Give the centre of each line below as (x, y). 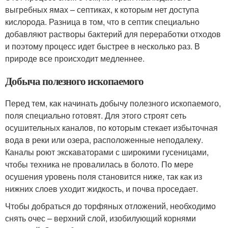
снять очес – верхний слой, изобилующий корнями (101, 218)
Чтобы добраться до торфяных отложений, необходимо (110, 206)
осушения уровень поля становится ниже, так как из (104, 176)
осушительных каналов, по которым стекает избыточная (111, 127)
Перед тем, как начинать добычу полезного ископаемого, (113, 103)
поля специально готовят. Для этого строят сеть (96, 115)
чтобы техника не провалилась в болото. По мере (99, 164)
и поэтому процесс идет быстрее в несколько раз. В (103, 46)
